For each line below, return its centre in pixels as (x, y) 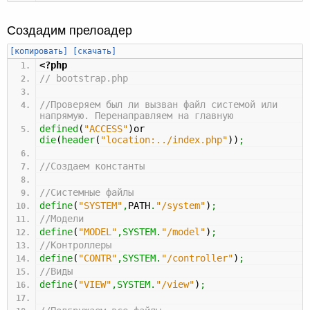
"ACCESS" (106, 128)
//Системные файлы (86, 192)
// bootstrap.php (84, 78)
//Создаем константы (92, 166)
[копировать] (39, 51)
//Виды (56, 271)
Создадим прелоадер (70, 30)
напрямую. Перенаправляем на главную (136, 115)
